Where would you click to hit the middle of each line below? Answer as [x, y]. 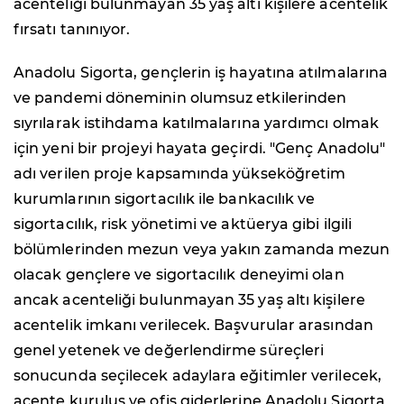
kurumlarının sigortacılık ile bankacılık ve [165, 198]
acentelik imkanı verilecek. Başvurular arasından [193, 325]
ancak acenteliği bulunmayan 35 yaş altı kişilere [189, 299]
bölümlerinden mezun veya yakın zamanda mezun [202, 249]
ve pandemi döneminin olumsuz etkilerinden [180, 97]
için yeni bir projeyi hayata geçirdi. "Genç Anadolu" [200, 148]
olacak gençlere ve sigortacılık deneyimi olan [179, 274]
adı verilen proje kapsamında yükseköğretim [180, 173]
